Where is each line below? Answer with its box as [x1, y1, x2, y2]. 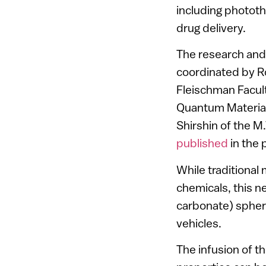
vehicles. [176, 216, 221, 230]
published [176, 136, 228, 150]
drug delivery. [176, 20, 246, 34]
